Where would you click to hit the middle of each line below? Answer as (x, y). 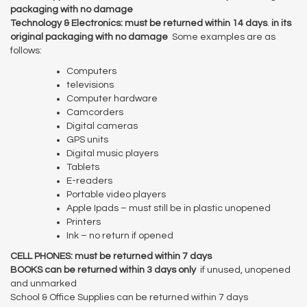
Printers (84, 222)
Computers (91, 71)
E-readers (89, 181)
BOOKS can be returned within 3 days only (104, 270)
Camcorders (95, 112)
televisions (90, 85)
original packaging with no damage (89, 37)
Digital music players (112, 153)
